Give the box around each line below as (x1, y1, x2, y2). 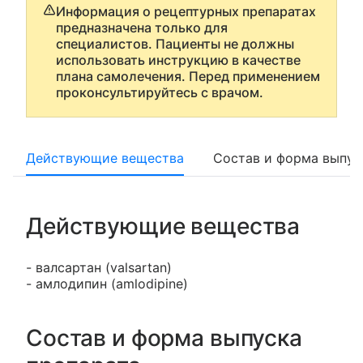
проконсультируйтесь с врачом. (56, 84, 263, 100)
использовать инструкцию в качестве (56, 52, 301, 68)
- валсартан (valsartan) (26, 259, 172, 275)
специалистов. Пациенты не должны (56, 36, 294, 52)
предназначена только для (56, 19, 228, 36)
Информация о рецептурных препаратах (56, 3, 316, 19)
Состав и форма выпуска (26, 324, 302, 352)
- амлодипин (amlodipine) (26, 275, 188, 292)
